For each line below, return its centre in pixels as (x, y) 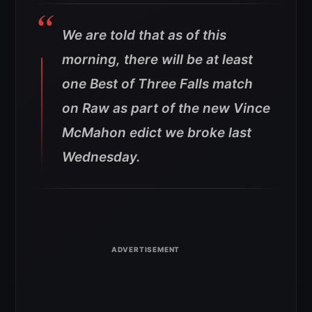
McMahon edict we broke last (157, 133)
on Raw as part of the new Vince (166, 108)
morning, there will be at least (157, 60)
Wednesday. (101, 157)
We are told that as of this (144, 35)
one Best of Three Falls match (157, 84)
